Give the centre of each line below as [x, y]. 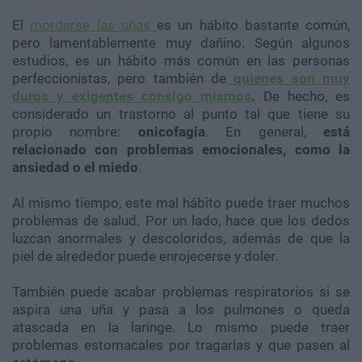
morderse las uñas [93, 25]
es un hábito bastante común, [253, 25]
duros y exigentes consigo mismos [132, 97]
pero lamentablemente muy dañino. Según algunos [181, 43]
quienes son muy [292, 79]
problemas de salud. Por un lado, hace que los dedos [181, 221]
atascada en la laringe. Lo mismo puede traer [181, 328]
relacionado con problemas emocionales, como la [181, 150]
